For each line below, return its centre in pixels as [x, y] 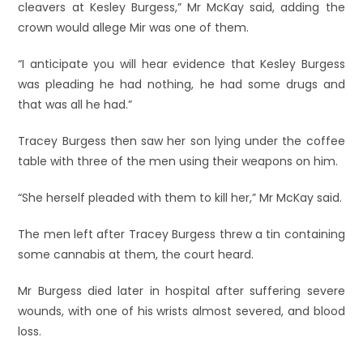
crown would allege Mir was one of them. [134, 28]
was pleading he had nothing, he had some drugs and [181, 84]
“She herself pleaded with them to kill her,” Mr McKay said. [180, 198]
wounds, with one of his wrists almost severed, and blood [181, 311]
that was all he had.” [75, 105]
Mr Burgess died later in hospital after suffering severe [181, 291]
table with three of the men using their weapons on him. [178, 161]
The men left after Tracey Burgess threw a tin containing [181, 234]
